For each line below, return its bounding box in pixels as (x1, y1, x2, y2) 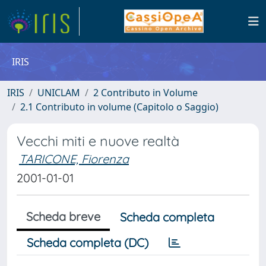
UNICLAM (37, 86, 80, 99)
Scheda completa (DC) (27, 235, 148, 250)
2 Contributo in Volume (93, 86, 198, 99)
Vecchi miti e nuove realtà (17, 132, 179, 150)
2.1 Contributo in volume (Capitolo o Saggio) (20, 100, 218, 113)
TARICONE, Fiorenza (19, 151, 129, 166)
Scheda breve (26, 209, 100, 224)
